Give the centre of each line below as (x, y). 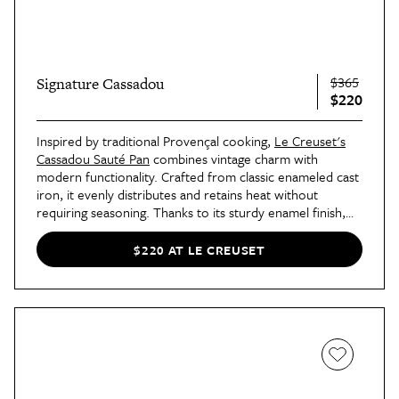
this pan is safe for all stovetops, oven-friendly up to (184, 230)
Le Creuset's (310, 141)
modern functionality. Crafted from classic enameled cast (198, 177)
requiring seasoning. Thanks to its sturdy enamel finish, (191, 212)
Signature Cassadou (100, 84)
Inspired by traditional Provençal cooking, (155, 141)
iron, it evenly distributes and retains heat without (177, 195)
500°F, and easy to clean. (108, 248)
